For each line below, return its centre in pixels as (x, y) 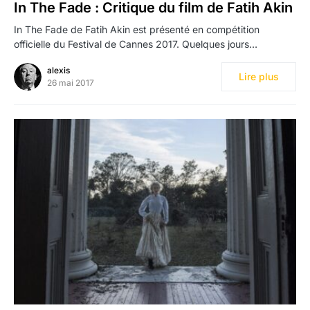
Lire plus (259, 76)
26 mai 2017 (71, 82)
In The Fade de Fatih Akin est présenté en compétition (137, 29)
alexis (58, 70)
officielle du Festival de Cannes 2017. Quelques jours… (136, 44)
